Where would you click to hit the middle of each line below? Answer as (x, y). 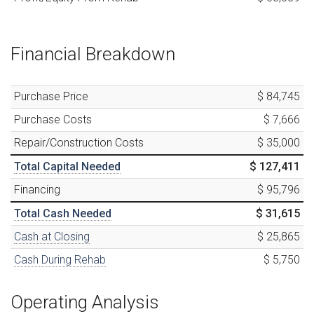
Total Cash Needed (63, 213)
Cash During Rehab (60, 259)
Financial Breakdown (93, 54)
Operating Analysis (85, 302)
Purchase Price (51, 96)
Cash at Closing (52, 236)
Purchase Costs (53, 119)
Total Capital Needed (67, 166)
